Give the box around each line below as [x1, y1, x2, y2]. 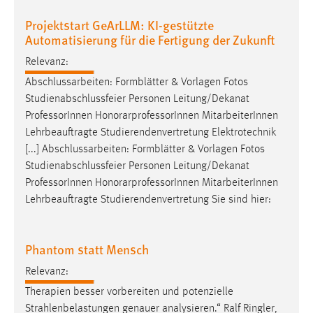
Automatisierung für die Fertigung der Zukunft [25, 30, 275, 48]
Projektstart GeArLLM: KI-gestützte [25, 15, 214, 34]
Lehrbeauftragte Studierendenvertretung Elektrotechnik [25, 127, 276, 139]
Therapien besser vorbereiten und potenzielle [25, 286, 233, 298]
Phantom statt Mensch [25, 240, 149, 259]
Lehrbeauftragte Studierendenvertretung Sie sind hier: [25, 194, 271, 206]
